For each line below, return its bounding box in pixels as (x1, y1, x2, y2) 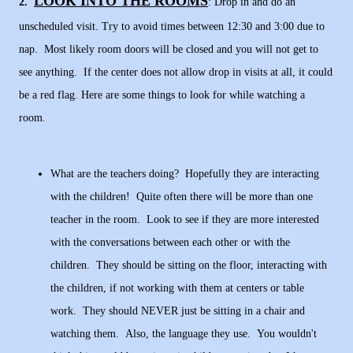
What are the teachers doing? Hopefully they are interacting (50, 168, 319, 180)
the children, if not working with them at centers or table (50, 282, 304, 295)
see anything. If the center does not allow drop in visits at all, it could (19, 66, 333, 79)
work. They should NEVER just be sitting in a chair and (50, 305, 305, 318)
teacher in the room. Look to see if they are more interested (50, 214, 319, 226)
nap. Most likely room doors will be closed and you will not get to (19, 43, 318, 56)
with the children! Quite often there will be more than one (50, 191, 313, 203)
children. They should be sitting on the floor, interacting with (50, 259, 327, 272)
